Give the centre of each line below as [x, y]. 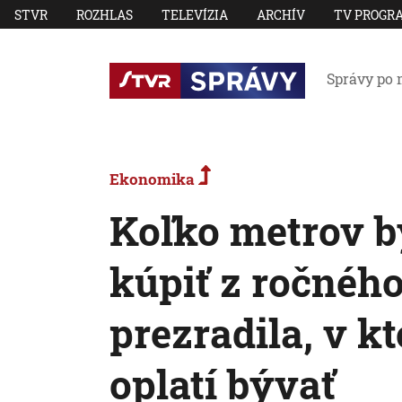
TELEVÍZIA [195, 14]
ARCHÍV [281, 14]
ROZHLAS [105, 14]
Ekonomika [154, 179]
